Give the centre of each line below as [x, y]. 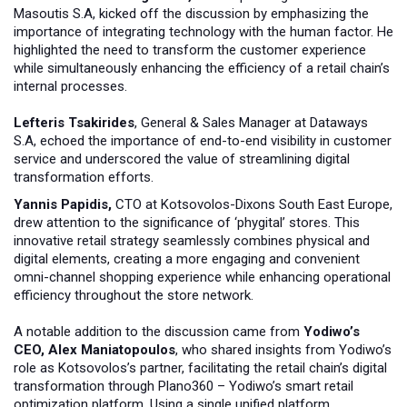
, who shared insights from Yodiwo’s [283, 350]
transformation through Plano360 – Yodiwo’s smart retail [184, 387]
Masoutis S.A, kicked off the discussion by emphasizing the [191, 14]
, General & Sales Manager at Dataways [251, 123]
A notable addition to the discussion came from [159, 332]
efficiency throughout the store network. [134, 296]
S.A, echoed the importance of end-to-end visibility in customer [203, 141]
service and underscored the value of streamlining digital [182, 159]
